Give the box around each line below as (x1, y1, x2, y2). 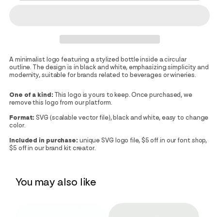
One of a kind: (9, 91, 53, 98)
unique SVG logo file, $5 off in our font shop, (77, 137, 207, 144)
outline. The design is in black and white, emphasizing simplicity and (9, 63, 209, 71)
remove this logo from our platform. (9, 99, 112, 106)
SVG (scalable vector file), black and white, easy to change (34, 114, 209, 121)
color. (9, 122, 26, 129)
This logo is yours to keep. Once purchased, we (53, 91, 192, 98)
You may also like (15, 175, 96, 188)
